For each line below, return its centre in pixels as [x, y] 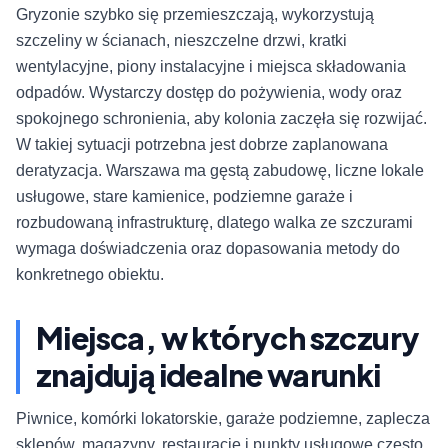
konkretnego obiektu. [90, 275]
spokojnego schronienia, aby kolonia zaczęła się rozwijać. [221, 119]
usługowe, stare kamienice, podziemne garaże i [184, 197]
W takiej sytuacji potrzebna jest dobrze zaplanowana [202, 145]
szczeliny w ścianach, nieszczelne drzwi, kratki [181, 41]
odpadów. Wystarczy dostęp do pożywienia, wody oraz [209, 93]
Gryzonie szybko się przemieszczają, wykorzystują [195, 15]
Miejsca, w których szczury [228, 338]
